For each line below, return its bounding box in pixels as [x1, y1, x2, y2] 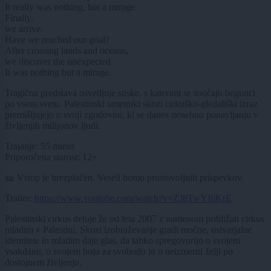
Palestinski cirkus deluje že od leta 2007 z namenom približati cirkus [5, 213, 264, 224]
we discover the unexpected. [5, 56, 113, 67]
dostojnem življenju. [5, 256, 82, 267]
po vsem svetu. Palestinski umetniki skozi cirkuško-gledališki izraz [5, 98, 258, 109]
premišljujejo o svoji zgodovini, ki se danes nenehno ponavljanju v [5, 109, 258, 120]
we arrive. [5, 23, 43, 34]
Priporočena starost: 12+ [5, 151, 97, 162]
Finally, [5, 12, 33, 23]
